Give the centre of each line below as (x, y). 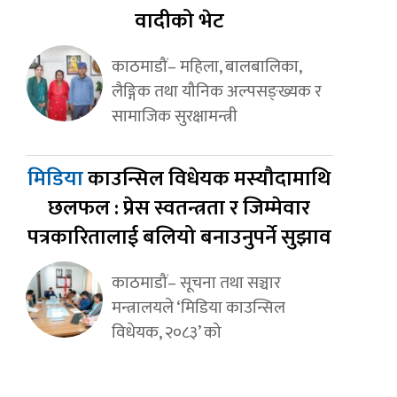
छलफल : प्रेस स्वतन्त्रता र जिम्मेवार (179, 209)
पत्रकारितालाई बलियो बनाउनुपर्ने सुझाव (179, 238)
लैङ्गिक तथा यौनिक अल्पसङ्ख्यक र (216, 92)
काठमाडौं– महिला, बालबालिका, (206, 67)
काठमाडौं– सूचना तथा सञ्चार (196, 283)
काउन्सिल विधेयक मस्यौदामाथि (210, 179)
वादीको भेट (179, 22)
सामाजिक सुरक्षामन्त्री (174, 117)
